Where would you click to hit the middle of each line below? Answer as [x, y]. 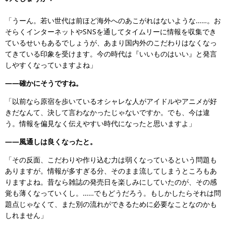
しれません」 [26, 215]
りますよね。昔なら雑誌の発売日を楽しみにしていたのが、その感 [111, 182]
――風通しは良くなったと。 [51, 141]
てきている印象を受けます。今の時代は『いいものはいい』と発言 [111, 53]
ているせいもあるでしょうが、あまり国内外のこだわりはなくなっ [111, 42]
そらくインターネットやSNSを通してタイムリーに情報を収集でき [111, 31]
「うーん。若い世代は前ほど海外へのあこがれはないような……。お [113, 20]
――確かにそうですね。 [44, 83]
